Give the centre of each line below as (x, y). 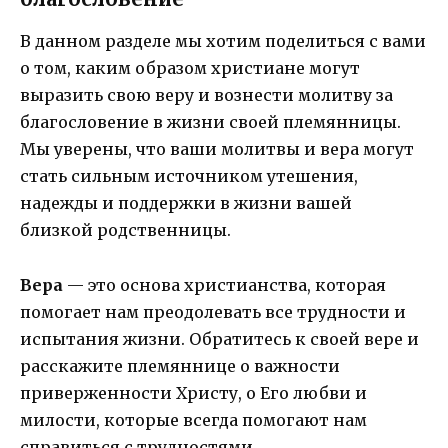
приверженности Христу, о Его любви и (193, 392)
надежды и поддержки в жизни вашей (186, 203)
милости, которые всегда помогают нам (193, 419)
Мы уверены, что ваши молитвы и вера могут (217, 149)
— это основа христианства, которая (224, 284)
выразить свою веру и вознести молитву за (206, 95)
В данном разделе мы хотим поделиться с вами (223, 41)
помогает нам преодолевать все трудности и (213, 311)
